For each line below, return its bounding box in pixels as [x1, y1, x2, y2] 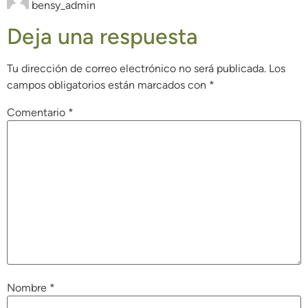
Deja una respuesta [7, 23, 198, 50]
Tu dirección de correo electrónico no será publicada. [7, 62, 266, 76]
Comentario [7, 105, 68, 119]
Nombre [7, 280, 49, 294]
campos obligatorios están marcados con [7, 78, 209, 92]
